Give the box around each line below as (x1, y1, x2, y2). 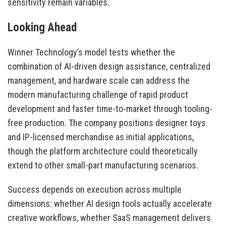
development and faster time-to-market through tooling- (8, 103, 212, 115)
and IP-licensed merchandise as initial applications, (8, 132, 194, 143)
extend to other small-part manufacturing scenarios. (8, 160, 198, 171)
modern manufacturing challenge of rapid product (8, 89, 188, 100)
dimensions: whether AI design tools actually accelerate (8, 198, 212, 209)
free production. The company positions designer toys (8, 118, 206, 129)
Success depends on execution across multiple (8, 184, 182, 195)
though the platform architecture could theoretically (8, 146, 198, 157)
